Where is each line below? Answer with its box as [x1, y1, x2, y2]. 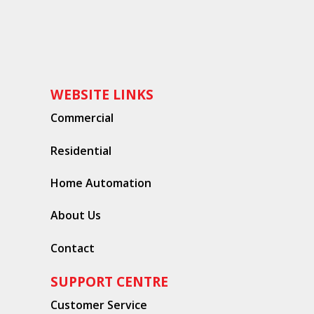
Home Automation [50, 175, 151, 191]
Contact [50, 240, 95, 256]
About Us [50, 207, 101, 224]
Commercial [50, 110, 114, 126]
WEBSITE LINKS [50, 85, 153, 104]
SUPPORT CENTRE [50, 272, 168, 292]
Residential [50, 142, 111, 158]
